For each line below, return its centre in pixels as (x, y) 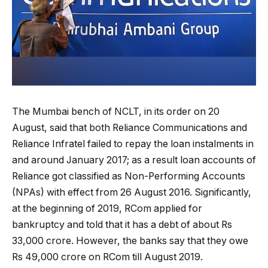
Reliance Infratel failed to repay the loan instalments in (133, 144)
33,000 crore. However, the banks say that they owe (130, 240)
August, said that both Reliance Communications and (130, 127)
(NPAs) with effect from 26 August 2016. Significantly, (132, 192)
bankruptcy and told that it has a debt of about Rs (122, 224)
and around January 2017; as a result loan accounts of (134, 160)
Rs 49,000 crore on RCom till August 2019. (107, 257)
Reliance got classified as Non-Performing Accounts (129, 176)
